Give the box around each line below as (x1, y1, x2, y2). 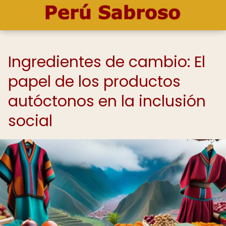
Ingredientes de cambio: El (8, 51, 205, 73)
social (8, 110, 52, 132)
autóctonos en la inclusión (8, 91, 206, 112)
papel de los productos (8, 71, 181, 92)
